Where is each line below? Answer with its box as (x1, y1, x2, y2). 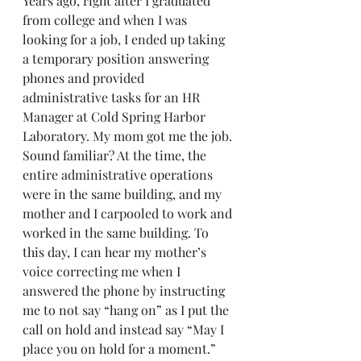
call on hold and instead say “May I (23, 320, 227, 338)
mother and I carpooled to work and (23, 204, 235, 222)
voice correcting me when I (23, 262, 184, 280)
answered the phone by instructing (23, 281, 228, 299)
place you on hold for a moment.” (23, 339, 219, 357)
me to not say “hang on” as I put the (23, 301, 232, 318)
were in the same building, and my (23, 185, 225, 202)
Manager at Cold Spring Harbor (23, 107, 209, 125)
